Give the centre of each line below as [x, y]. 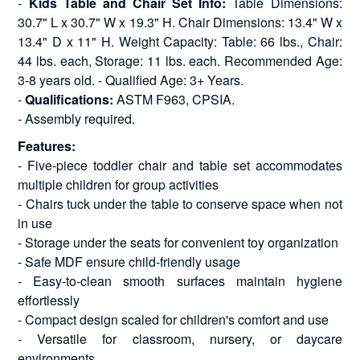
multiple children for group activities [119, 184]
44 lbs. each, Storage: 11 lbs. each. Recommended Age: [180, 60]
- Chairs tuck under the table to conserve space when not [180, 203]
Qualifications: [70, 99]
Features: [47, 145]
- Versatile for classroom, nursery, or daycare [180, 338]
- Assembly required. [77, 118]
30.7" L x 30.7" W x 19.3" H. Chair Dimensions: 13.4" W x [180, 22]
